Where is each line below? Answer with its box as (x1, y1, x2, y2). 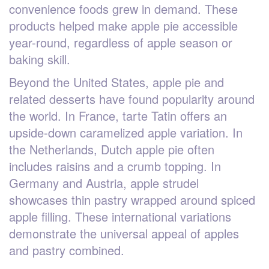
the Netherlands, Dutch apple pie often (9, 140, 214, 158)
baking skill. (9, 50, 70, 68)
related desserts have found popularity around (9, 89, 255, 107)
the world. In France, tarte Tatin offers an (9, 106, 227, 124)
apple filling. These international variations (9, 207, 231, 225)
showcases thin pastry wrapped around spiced (9, 190, 255, 208)
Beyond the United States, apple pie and (9, 73, 224, 91)
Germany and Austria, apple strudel (9, 174, 199, 192)
